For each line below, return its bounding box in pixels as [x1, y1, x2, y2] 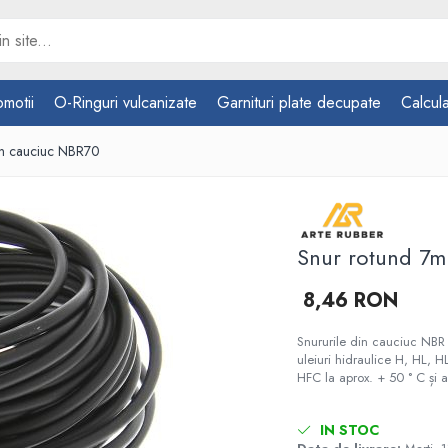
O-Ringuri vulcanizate [54, 91, 197, 114]
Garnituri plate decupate [217, 91, 381, 114]
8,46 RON [303, 286, 399, 315]
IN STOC [316, 420, 380, 440]
